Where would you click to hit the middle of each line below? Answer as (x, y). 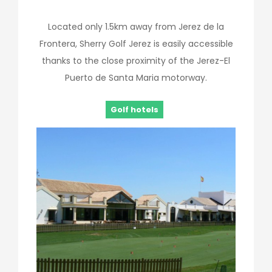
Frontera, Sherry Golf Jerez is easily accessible (136, 44)
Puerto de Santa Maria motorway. (136, 78)
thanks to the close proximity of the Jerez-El (136, 61)
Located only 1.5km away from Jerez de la (136, 27)
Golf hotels (134, 110)
